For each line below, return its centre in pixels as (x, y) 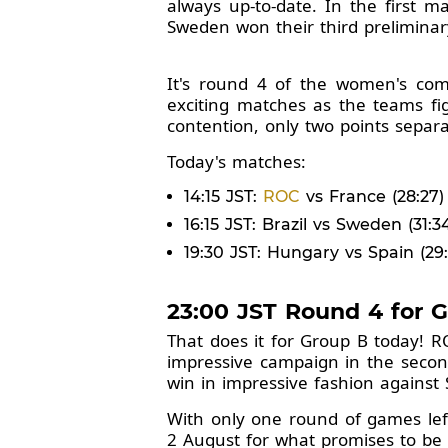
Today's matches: (236, 161)
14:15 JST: (223, 196)
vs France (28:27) (372, 196)
